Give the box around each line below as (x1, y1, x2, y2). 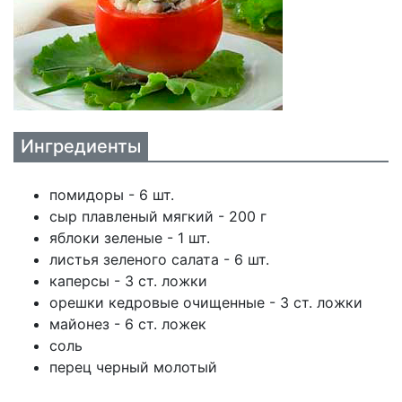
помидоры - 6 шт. (49, 186, 174, 204)
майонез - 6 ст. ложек (49, 315, 206, 333)
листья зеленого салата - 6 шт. (49, 250, 269, 268)
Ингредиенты (21, 135, 141, 157)
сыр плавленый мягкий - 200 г (49, 207, 267, 225)
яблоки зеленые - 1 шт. (49, 229, 210, 247)
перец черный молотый (49, 358, 217, 376)
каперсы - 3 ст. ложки (49, 272, 207, 290)
